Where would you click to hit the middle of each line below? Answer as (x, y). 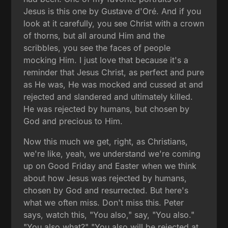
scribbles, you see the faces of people (97, 48)
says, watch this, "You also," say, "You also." (109, 215)
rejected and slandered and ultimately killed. (108, 96)
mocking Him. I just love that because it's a (106, 60)
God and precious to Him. (73, 121)
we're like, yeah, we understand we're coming (112, 153)
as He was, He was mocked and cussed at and (113, 84)
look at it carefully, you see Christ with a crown (114, 23)
